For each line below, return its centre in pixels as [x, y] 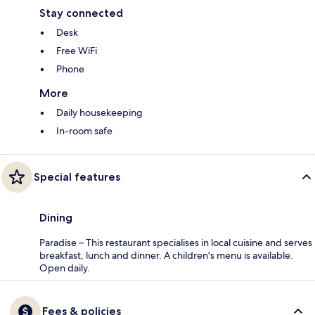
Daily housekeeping [99, 112]
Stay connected [81, 13]
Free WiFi [77, 50]
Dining [56, 217]
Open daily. [65, 268]
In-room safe [84, 130]
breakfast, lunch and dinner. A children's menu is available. [166, 255]
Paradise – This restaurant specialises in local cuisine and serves [176, 242]
